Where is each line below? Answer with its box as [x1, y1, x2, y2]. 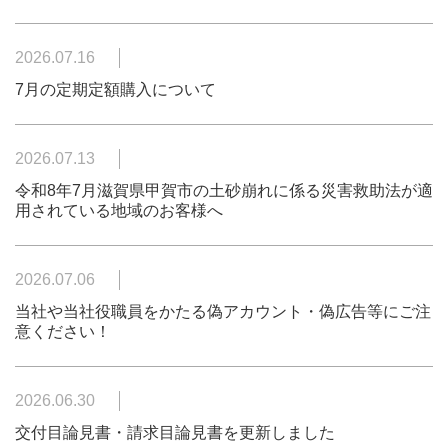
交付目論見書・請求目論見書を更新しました [15, 424, 335, 441]
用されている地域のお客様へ [15, 202, 223, 219]
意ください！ [15, 323, 111, 340]
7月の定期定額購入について [15, 81, 216, 98]
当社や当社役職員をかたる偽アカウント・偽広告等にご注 [15, 303, 431, 320]
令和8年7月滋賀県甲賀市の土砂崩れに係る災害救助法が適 [15, 182, 433, 199]
